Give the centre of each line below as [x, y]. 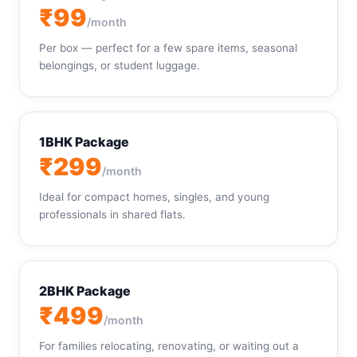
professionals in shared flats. [112, 214]
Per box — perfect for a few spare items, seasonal [168, 48]
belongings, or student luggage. [120, 65]
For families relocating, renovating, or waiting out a [169, 346]
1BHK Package [84, 142]
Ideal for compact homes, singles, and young [154, 197]
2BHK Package [85, 291]
